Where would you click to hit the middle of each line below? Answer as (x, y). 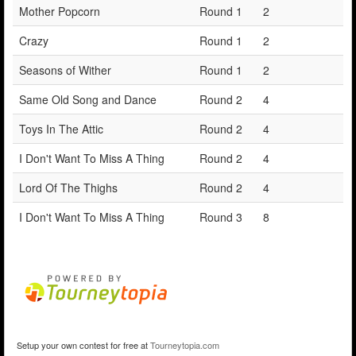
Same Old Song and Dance (88, 99)
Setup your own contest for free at (83, 344)
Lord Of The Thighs (68, 187)
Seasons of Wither (65, 70)
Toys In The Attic (61, 128)
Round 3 (221, 217)
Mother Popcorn (60, 11)
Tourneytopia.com (185, 344)
